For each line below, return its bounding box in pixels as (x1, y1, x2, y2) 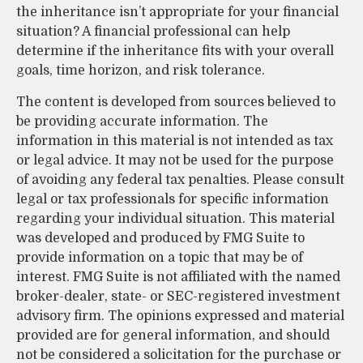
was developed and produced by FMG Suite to (16, 231, 305, 246)
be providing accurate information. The (16, 114, 268, 130)
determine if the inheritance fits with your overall (16, 44, 334, 59)
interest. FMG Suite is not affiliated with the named (16, 270, 340, 285)
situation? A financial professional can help (16, 24, 290, 40)
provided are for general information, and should (16, 328, 330, 344)
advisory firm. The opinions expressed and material (16, 309, 344, 324)
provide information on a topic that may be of (16, 250, 303, 266)
